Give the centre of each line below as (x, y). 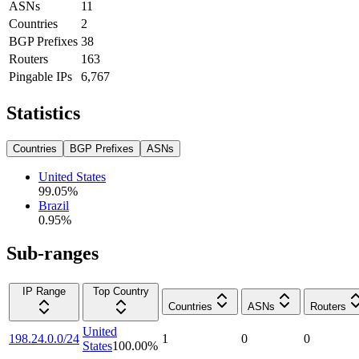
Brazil (54, 205)
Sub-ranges (52, 254)
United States (72, 176)
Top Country (121, 292)
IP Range (44, 292)
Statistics (43, 113)
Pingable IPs (40, 76)
